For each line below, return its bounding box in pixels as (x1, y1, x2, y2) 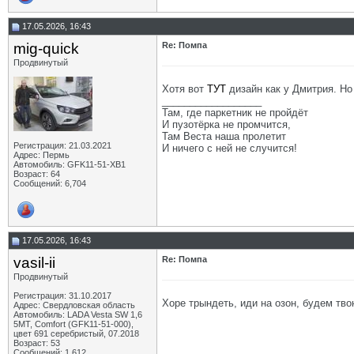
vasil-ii (13, 254, 55, 271)
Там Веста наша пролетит (162, 130, 286, 142)
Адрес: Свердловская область (13, 300, 135, 310)
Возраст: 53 (13, 338, 60, 348)
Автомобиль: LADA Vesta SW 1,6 (13, 310, 142, 319)
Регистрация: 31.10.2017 (13, 291, 111, 300)
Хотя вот (162, 83, 207, 95)
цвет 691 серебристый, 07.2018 (13, 329, 139, 338)
